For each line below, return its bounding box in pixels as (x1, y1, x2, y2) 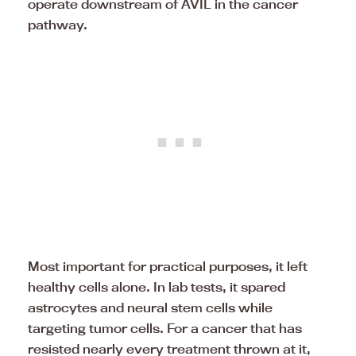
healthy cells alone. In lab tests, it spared (28, 278, 285, 295)
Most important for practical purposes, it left (28, 257, 308, 274)
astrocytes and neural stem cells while (28, 299, 273, 315)
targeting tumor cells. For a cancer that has (28, 319, 302, 336)
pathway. (28, 16, 87, 33)
